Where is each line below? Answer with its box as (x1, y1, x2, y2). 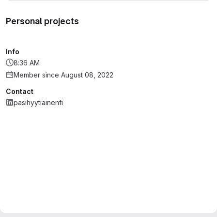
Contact (6, 87, 33, 95)
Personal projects (6, 16, 79, 26)
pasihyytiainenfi (14, 98, 63, 107)
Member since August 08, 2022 (14, 71, 113, 79)
